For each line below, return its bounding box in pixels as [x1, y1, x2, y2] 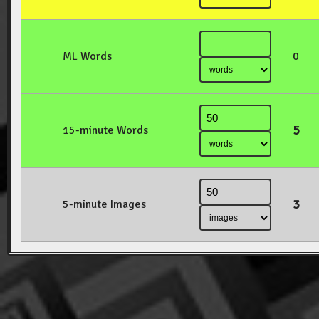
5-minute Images [63, 197, 146, 212]
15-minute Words [63, 123, 148, 138]
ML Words [63, 49, 112, 64]
